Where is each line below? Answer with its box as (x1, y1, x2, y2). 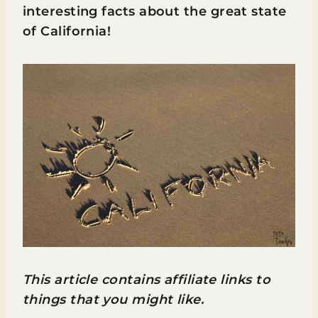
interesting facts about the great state (23, 4, 287, 19)
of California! (23, 23, 111, 39)
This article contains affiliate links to (23, 272, 271, 287)
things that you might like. (23, 292, 204, 307)
